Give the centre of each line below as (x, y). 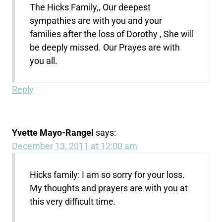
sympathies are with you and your (96, 20)
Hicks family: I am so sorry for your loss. (108, 174)
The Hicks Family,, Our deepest (90, 7)
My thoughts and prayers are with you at (109, 188)
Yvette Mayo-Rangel (53, 132)
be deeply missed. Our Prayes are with (105, 47)
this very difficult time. (73, 201)
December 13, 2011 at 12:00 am (75, 146)
